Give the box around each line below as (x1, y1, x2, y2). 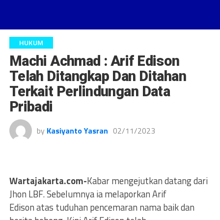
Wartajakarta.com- (9, 174, 87, 188)
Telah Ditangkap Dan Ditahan (9, 68, 187, 84)
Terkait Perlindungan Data (9, 83, 170, 100)
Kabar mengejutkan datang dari (86, 174, 208, 188)
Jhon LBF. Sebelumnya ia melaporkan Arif (9, 187, 166, 201)
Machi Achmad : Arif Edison (9, 53, 180, 69)
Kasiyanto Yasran (46, 125, 108, 137)
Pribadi (9, 98, 53, 115)
